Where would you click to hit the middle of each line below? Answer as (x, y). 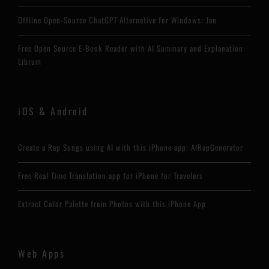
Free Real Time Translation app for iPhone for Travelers (110, 175)
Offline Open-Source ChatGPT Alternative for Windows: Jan (117, 20)
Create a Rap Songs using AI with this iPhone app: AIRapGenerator (131, 147)
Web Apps (41, 253)
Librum (30, 61)
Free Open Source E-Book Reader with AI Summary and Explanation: (132, 48)
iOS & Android (53, 111)
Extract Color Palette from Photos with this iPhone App (112, 203)
